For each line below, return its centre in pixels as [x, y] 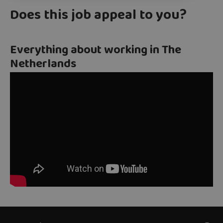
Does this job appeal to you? [98, 16]
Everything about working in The [96, 51]
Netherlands [43, 65]
